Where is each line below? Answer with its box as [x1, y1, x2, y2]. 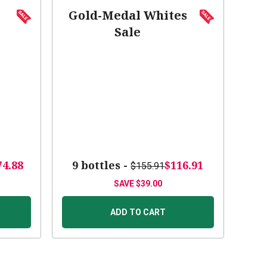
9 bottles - [72, 158, 131, 173]
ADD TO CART [110, 207, 166, 218]
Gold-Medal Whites [68, 7, 187, 24]
